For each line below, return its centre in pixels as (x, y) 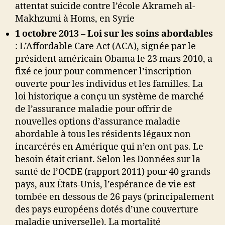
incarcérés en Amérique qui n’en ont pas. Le (109, 147)
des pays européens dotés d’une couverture (107, 210)
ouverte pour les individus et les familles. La (109, 84)
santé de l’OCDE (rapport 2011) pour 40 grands (113, 172)
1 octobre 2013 (48, 34)
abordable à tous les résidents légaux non (103, 135)
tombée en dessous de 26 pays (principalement (115, 197)
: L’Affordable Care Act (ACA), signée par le (105, 47)
